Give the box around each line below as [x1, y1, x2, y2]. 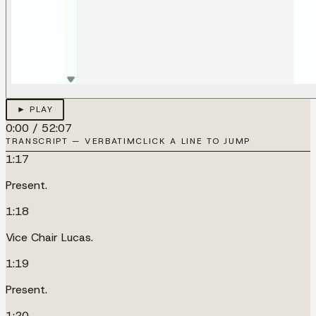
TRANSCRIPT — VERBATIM [6, 135, 136, 147]
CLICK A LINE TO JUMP [135, 135, 250, 147]
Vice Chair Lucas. [6, 229, 93, 245]
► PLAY [16, 104, 54, 116]
